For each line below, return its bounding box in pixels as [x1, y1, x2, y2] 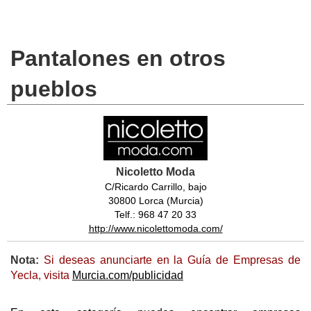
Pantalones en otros [10, 46, 226, 72]
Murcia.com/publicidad [72, 269, 183, 282]
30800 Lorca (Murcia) [108, 195, 203, 207]
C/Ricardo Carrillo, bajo [104, 181, 207, 193]
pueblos [10, 76, 97, 102]
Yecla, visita [10, 269, 72, 282]
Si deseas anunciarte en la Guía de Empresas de [39, 254, 301, 267]
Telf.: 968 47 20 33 [115, 209, 196, 221]
